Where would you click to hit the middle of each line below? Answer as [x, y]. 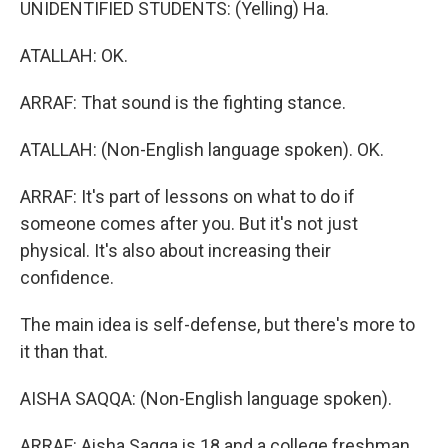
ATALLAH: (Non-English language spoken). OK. [202, 149]
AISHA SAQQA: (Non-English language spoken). [206, 398]
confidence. [67, 277]
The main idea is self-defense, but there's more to [217, 324]
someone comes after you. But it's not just [189, 223]
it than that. [64, 351]
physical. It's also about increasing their [175, 250]
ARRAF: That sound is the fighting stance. [183, 102]
